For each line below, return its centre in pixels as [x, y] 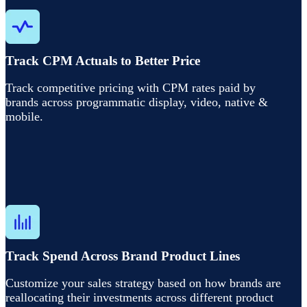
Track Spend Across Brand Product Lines [123, 256]
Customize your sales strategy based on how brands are [143, 283]
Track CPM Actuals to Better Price [103, 60]
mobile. [24, 116]
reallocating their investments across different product [139, 297]
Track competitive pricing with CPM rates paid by [131, 87]
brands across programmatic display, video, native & [137, 102]
